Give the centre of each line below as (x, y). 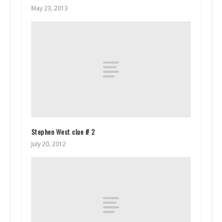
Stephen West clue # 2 (63, 131)
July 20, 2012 (48, 144)
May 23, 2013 (49, 8)
